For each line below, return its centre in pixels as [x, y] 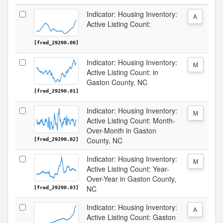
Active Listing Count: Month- [131, 120]
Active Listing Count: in [122, 72]
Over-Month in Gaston [121, 130]
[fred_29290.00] [56, 43]
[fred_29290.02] [56, 139]
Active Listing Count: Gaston [131, 217]
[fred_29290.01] [56, 91]
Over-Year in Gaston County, [131, 179]
